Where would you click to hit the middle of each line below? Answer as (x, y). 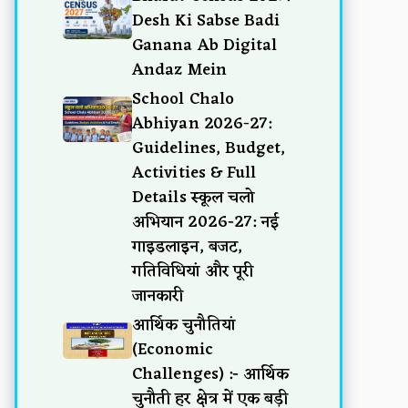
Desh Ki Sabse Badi (206, 20)
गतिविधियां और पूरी (193, 271)
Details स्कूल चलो (193, 197)
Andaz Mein (179, 70)
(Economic (173, 349)
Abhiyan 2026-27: (202, 123)
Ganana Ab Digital (205, 45)
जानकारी (158, 296)
